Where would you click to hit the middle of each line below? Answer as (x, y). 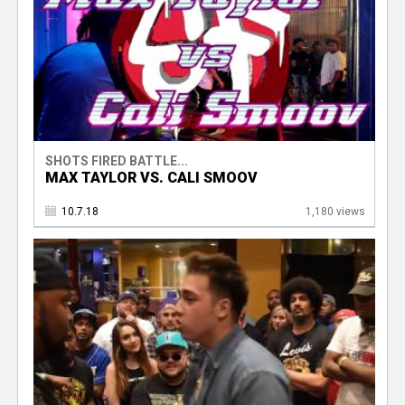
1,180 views (335, 211)
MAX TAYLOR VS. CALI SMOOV (151, 177)
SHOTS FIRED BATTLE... (116, 160)
